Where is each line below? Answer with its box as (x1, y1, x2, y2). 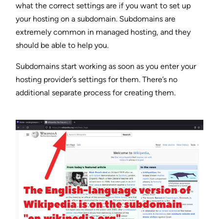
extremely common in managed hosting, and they (16, 27, 191, 37)
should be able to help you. (16, 41, 109, 50)
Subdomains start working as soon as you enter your (16, 62, 196, 71)
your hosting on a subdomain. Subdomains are (16, 14, 175, 24)
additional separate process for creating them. (16, 88, 175, 98)
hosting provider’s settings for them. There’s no (16, 75, 177, 85)
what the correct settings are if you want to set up (16, 1, 191, 11)
